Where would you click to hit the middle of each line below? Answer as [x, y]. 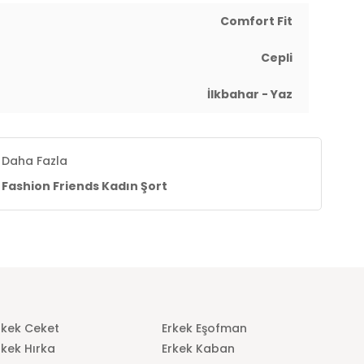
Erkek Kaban [199, 349]
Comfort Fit [256, 21]
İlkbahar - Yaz [250, 94]
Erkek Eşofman [205, 328]
